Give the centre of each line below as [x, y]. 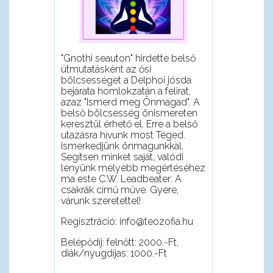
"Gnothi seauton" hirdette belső [128, 58]
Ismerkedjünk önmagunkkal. [122, 146]
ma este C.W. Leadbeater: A [121, 179]
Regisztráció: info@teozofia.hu [127, 221]
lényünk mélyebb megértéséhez [133, 168]
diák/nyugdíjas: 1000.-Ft [114, 253]
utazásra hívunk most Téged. [123, 135]
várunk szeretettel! [101, 200]
